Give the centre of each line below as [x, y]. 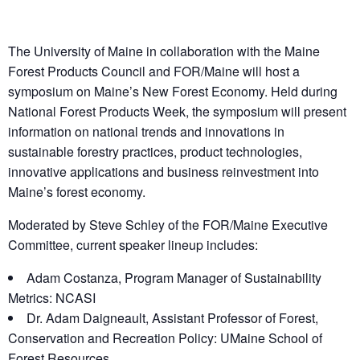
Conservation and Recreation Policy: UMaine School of [165, 338]
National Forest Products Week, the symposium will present [177, 112]
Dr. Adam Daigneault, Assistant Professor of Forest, [172, 318]
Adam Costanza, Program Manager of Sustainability [174, 278]
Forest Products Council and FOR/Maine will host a [154, 72]
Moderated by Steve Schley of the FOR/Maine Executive [168, 225]
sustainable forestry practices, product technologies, [155, 152]
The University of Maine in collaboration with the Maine [164, 51]
